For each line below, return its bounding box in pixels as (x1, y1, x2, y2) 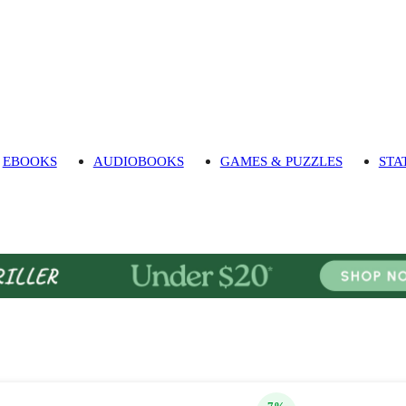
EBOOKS (2, 153, 57, 169)
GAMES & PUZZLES (219, 153, 343, 169)
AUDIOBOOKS (92, 153, 184, 169)
